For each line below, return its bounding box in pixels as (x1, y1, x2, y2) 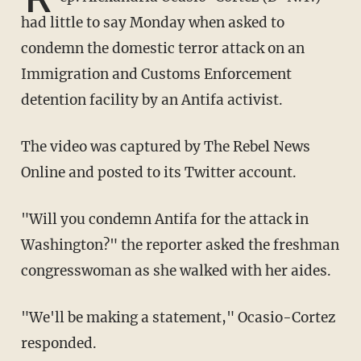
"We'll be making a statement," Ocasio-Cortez (20, 309, 43, 327)
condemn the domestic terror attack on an (20, 39, 305, 58)
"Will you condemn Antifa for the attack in (20, 210, 43, 229)
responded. (20, 334, 97, 353)
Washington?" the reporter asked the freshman (20, 236, 339, 255)
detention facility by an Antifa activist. (20, 91, 283, 110)
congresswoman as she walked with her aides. (20, 262, 331, 280)
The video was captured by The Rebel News (20, 138, 31, 156)
